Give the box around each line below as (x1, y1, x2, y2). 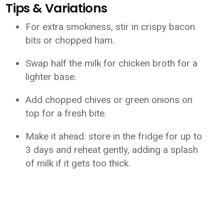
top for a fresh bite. (25, 107, 107, 119)
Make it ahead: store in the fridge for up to (25, 130, 202, 142)
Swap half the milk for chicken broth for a (25, 57, 198, 69)
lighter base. (25, 71, 77, 82)
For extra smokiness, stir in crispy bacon (25, 21, 195, 32)
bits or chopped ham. (25, 34, 115, 46)
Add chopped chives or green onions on (25, 94, 193, 105)
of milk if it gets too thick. (25, 157, 131, 169)
